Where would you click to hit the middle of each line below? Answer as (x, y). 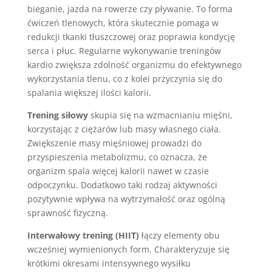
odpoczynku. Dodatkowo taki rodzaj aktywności (122, 185)
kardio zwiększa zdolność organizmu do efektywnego (134, 65)
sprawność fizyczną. (67, 213)
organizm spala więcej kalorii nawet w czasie (118, 171)
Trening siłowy (57, 115)
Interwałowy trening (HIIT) (83, 235)
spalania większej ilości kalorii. (89, 93)
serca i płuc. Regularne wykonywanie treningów (124, 51)
